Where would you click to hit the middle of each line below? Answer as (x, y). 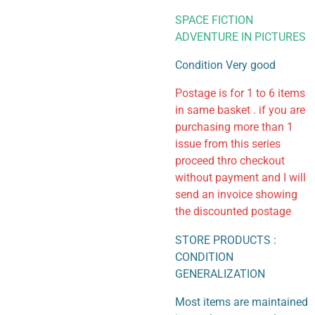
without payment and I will (240, 178)
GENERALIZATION (220, 274)
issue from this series (228, 144)
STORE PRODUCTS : (226, 240)
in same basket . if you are (240, 110)
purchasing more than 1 (234, 127)
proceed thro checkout (230, 161)
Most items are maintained (242, 302)
